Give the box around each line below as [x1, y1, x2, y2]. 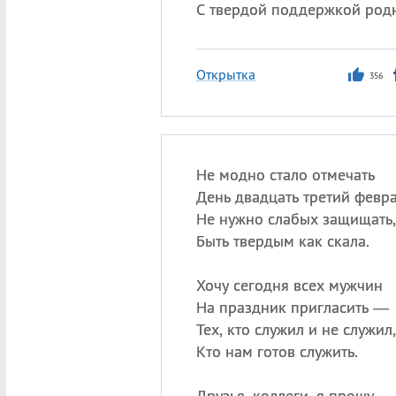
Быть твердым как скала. [195, 231, 369, 251]
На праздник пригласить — [195, 297, 389, 317]
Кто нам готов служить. [195, 341, 358, 362]
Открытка [195, 65, 255, 83]
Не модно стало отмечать [195, 164, 375, 185]
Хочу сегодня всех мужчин [195, 275, 383, 295]
